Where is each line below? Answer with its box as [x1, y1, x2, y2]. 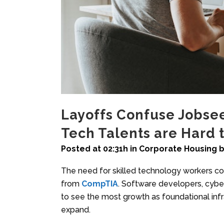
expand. [61, 204, 90, 214]
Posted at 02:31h [61, 143, 128, 153]
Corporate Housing [139, 143, 217, 153]
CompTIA [81, 178, 118, 188]
